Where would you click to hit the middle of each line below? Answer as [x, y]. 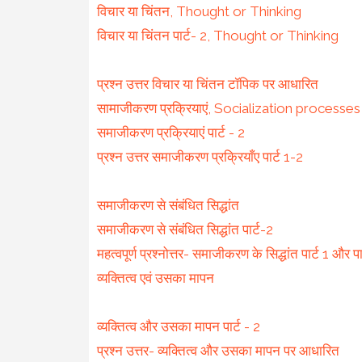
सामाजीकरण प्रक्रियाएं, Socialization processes [228, 108]
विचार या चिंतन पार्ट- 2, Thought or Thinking [217, 35]
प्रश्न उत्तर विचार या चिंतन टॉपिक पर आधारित [207, 84]
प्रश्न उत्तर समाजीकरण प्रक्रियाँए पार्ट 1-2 [200, 156]
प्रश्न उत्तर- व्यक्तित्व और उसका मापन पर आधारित [218, 350]
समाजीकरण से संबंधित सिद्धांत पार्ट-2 [185, 229]
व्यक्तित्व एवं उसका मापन [155, 278]
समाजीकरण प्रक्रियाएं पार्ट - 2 [170, 132]
